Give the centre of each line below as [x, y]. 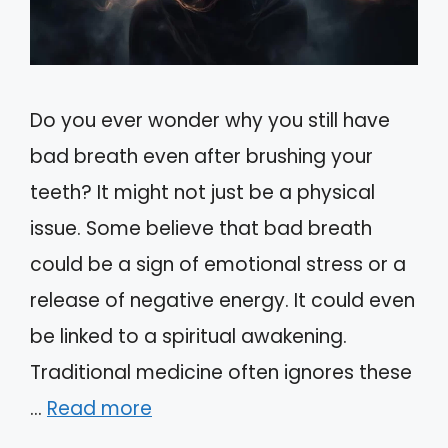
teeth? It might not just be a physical [202, 192]
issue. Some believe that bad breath [201, 228]
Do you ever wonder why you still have [210, 120]
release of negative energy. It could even [222, 300]
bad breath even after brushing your [201, 156]
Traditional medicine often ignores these [221, 372]
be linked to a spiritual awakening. [188, 336]
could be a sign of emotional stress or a [218, 264]
